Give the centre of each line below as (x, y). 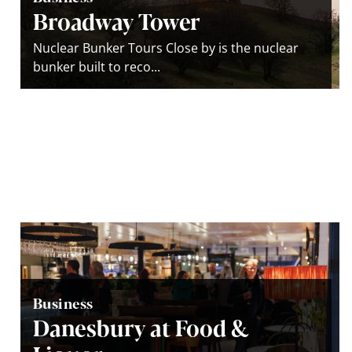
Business (63, 302)
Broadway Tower (117, 20)
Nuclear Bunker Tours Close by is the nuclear (166, 48)
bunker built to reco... (97, 66)
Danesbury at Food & (141, 326)
